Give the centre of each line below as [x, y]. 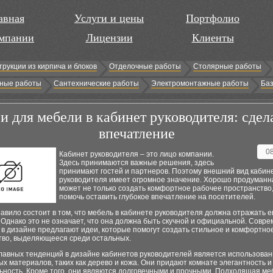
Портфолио [213, 18]
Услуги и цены [109, 18]
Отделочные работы [145, 66]
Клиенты [213, 38]
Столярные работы [227, 66]
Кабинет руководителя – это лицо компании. [136, 154]
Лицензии [109, 38]
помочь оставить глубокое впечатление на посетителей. [157, 197]
